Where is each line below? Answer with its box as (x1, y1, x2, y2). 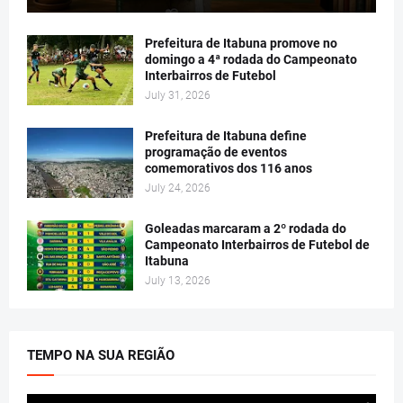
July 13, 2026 (145, 274, 210, 288)
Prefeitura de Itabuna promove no (145, 36, 337, 51)
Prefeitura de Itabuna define (145, 129, 307, 144)
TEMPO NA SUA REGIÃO (27, 347, 175, 364)
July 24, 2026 (145, 182, 210, 195)
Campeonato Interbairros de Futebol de (145, 237, 370, 253)
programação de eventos (145, 145, 287, 160)
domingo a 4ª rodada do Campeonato (145, 52, 357, 67)
